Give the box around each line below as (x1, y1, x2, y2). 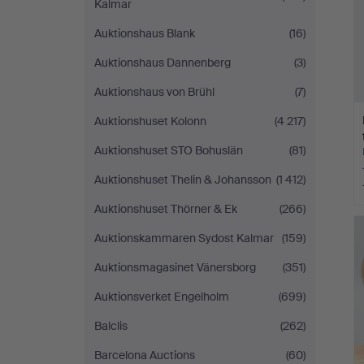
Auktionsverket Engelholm (94, 289, 229, 304)
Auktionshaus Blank (94, 26, 195, 41)
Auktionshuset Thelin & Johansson (94, 172, 271, 187)
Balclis (94, 318, 128, 333)
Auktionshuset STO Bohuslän (94, 143, 243, 158)
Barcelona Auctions (94, 348, 195, 362)
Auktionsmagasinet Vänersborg (94, 260, 256, 275)
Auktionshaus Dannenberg (94, 55, 231, 70)
